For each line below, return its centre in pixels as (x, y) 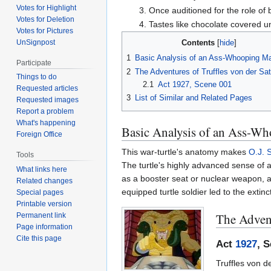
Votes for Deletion (46, 19)
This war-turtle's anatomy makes (185, 152)
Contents (198, 43)
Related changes (45, 181)
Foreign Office (40, 135)
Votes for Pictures (45, 31)
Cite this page (39, 239)
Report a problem (45, 112)
